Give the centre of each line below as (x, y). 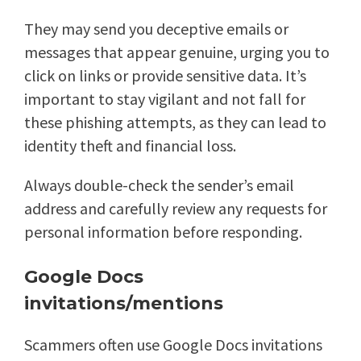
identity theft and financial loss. (130, 146)
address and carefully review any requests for (176, 209)
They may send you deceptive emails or (156, 29)
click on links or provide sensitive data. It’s (165, 76)
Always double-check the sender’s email (159, 185)
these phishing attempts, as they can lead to (175, 122)
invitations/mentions (124, 304)
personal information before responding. (163, 232)
